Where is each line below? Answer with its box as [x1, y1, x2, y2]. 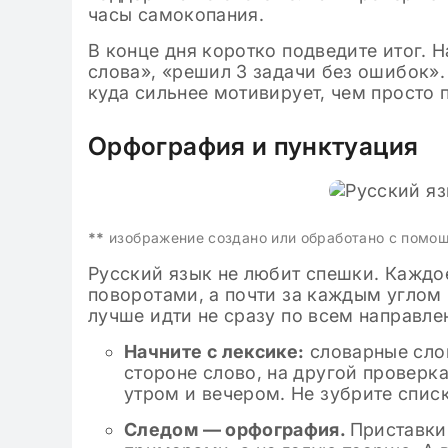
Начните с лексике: [124, 341, 305, 362]
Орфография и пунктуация [88, 131, 419, 161]
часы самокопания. [88, 4, 265, 25]
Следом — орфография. [124, 419, 350, 440]
